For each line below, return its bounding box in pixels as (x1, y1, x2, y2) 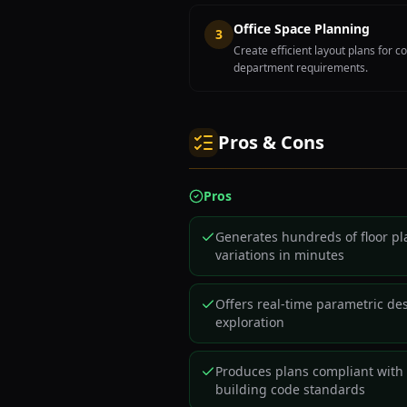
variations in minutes (215, 246, 344, 263)
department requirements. (233, 60, 368, 75)
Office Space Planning (233, 20, 370, 37)
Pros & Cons (218, 130, 324, 154)
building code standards (215, 381, 365, 398)
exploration (215, 313, 284, 331)
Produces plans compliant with (215, 362, 403, 380)
